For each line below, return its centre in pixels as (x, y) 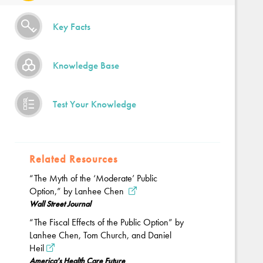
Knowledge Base (86, 65)
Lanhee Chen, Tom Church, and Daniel (100, 235)
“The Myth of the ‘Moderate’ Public (93, 178)
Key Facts (72, 26)
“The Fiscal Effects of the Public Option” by (107, 222)
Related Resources (73, 159)
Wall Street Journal (60, 204)
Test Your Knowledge (95, 104)
